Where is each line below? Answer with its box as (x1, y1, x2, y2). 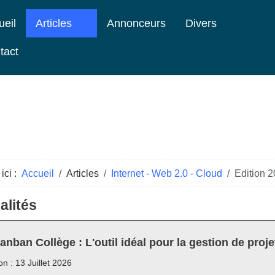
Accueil (21, 168, 54, 179)
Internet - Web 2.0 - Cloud (111, 168, 222, 179)
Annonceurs (107, 17, 166, 29)
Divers (185, 17, 217, 29)
